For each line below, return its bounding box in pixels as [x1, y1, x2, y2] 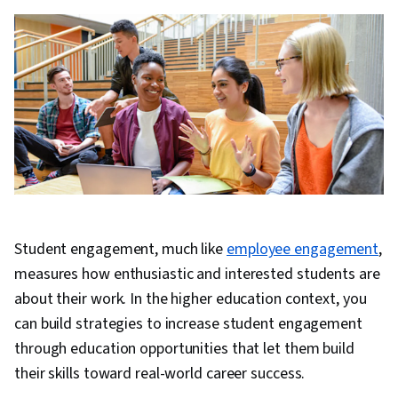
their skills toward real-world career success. [14, 362, 306, 386]
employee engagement [227, 238, 379, 261]
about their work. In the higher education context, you [14, 288, 367, 311]
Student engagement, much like [14, 238, 227, 261]
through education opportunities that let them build [14, 338, 354, 361]
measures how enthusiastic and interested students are [14, 263, 380, 286]
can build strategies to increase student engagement [14, 313, 362, 336]
